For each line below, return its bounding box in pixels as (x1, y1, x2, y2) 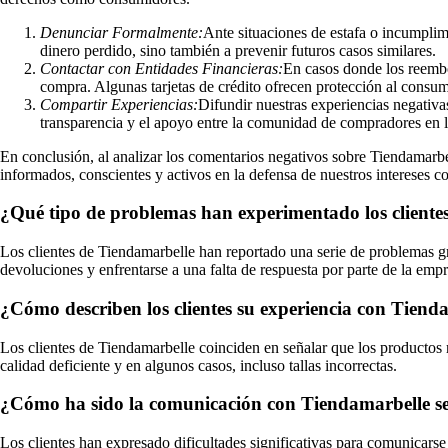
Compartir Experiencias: (40, 95, 198, 113)
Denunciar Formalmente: (40, 23, 203, 41)
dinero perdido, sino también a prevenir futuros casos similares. (40, 41, 436, 59)
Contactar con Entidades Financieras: (40, 59, 283, 77)
